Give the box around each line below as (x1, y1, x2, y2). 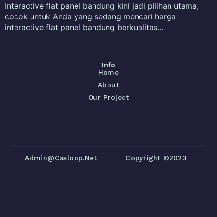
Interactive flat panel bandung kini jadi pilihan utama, (5, 1, 199, 11)
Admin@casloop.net (25, 154, 97, 162)
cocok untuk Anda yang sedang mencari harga (5, 12, 176, 21)
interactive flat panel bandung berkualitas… (5, 22, 164, 32)
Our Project (88, 93, 129, 101)
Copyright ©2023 (125, 154, 187, 162)
